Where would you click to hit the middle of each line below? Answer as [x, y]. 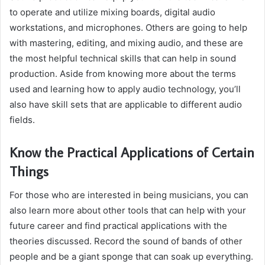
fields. [22, 120]
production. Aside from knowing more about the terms [123, 74]
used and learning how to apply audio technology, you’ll [125, 89]
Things [29, 171]
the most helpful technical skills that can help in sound [123, 59]
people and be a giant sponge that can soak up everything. [131, 256]
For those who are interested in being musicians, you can [129, 195]
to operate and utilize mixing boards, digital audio [112, 12]
